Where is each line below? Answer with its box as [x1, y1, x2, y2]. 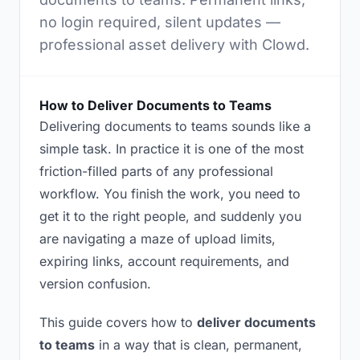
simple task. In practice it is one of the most [39, 141, 304, 157]
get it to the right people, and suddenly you [39, 208, 301, 224]
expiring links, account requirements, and [39, 253, 289, 269]
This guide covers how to [39, 314, 197, 330]
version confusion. [39, 276, 151, 292]
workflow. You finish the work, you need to [39, 186, 301, 202]
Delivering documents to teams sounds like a [39, 118, 311, 134]
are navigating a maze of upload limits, [39, 231, 276, 247]
